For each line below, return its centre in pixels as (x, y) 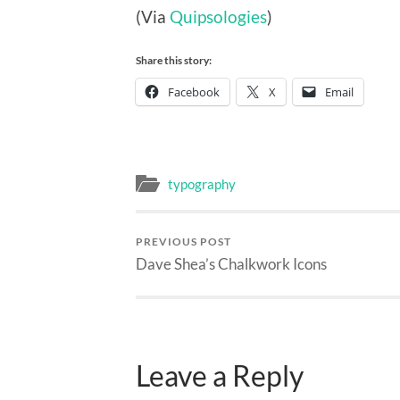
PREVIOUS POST (183, 242)
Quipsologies (218, 16)
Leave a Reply (220, 375)
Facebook (194, 92)
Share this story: (174, 60)
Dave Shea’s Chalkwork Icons (231, 264)
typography (202, 184)
